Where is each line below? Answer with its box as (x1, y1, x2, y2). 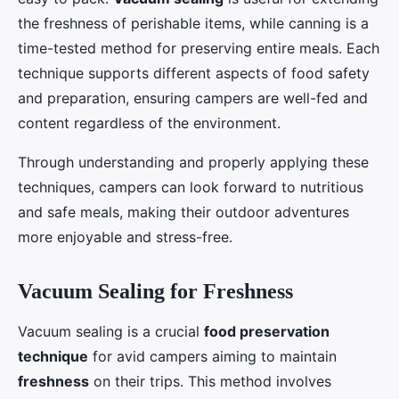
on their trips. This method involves (89, 371, 331, 390)
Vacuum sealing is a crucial (18, 322, 204, 340)
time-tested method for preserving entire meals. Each (18, 38, 379, 57)
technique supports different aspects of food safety (18, 63, 370, 82)
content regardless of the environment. (18, 113, 281, 132)
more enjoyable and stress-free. (18, 227, 232, 246)
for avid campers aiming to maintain (88, 346, 337, 365)
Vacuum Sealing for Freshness (18, 279, 293, 303)
